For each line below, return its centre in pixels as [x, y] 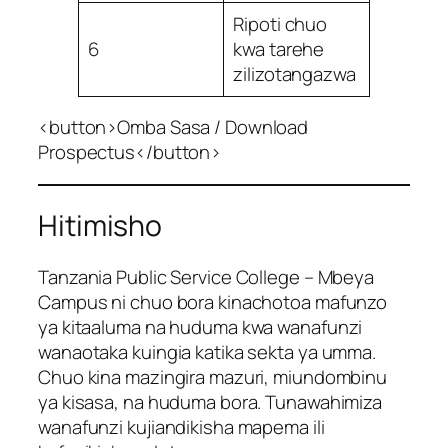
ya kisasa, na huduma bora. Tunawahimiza [210, 402]
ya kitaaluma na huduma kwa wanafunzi [200, 327]
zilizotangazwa [294, 73]
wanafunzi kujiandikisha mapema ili [181, 427]
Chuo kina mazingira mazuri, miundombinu [213, 377]
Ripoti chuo [280, 23]
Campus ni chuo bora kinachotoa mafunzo [213, 302]
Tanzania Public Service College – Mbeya [206, 277]
